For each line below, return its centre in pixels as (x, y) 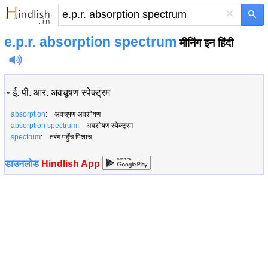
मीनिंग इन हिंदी (205, 43)
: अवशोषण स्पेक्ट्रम (105, 126)
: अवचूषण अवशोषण (73, 114)
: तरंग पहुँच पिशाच (66, 137)
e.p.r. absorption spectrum (90, 42)
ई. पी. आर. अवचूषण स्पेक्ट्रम (61, 92)
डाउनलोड (23, 164)
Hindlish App (71, 164)
